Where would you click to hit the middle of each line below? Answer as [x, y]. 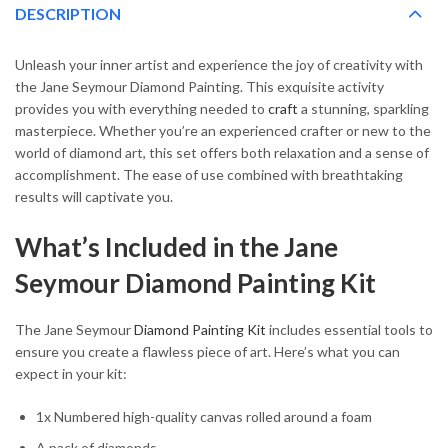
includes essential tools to [349, 329]
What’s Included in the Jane [176, 247]
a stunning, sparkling [363, 109]
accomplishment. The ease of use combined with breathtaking [209, 175]
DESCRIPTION [68, 14]
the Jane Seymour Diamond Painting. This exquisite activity [199, 87]
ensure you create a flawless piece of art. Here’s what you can [207, 351]
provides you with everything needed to [141, 109]
